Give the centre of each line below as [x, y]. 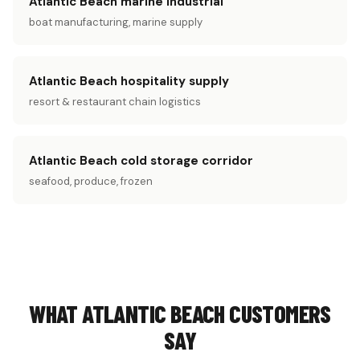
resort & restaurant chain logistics [115, 102]
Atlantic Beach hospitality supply [129, 81]
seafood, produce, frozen [91, 181]
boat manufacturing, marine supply [116, 22]
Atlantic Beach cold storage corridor [141, 161]
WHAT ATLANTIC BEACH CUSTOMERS [180, 313]
